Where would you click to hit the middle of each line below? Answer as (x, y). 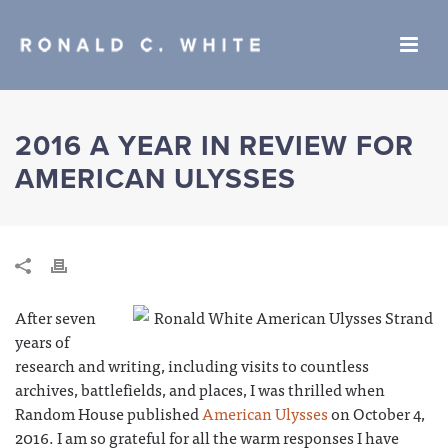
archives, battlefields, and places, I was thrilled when (200, 389)
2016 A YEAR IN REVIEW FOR (214, 146)
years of (42, 341)
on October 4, (376, 413)
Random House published (108, 413)
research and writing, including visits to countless (192, 365)
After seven (55, 317)
